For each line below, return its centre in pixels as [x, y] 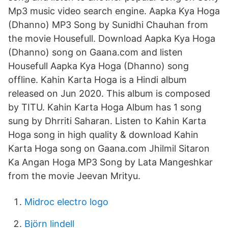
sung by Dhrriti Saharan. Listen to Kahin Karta [107, 121]
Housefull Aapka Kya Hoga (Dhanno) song [98, 66]
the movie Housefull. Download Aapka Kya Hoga [112, 38]
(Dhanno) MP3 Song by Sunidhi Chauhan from [108, 25]
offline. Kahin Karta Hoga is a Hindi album [97, 80]
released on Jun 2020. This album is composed [109, 93]
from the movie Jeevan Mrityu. [74, 176]
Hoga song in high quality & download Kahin [103, 135]
